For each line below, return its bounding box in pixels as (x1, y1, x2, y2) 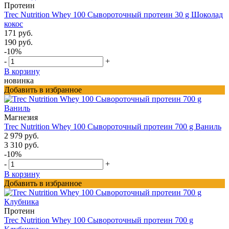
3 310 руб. (4, 140, 39, 149)
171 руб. (4, 28, 33, 37)
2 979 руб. (4, 131, 39, 140)
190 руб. (4, 37, 33, 47)
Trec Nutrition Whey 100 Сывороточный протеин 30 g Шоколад (4, 10, 223, 19)
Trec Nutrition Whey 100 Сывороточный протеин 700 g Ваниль (4, 122, 221, 131)
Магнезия (4, 112, 38, 122)
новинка (4, 76, 34, 85)
